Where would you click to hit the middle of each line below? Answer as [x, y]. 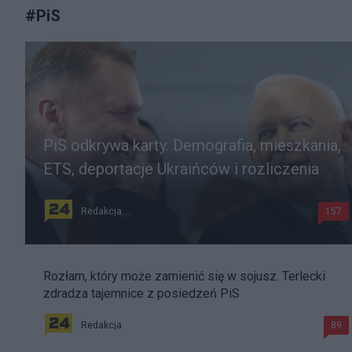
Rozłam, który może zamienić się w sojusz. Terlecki [184, 276]
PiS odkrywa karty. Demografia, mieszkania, [192, 145]
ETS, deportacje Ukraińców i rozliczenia [181, 169]
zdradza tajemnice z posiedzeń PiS [141, 293]
